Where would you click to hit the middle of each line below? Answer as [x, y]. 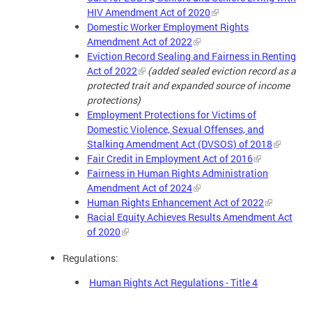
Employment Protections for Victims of [172, 114]
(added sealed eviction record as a [222, 70]
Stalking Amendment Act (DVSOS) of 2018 [180, 143]
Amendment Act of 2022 [140, 41]
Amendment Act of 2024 [140, 187]
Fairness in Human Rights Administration [178, 173]
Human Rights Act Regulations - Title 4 [173, 283]
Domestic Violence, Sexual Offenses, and [175, 129]
